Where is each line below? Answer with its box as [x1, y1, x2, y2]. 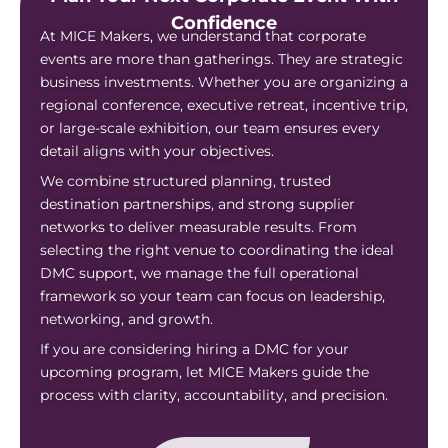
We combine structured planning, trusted [40, 171, 331, 190]
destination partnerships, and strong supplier [40, 194, 355, 213]
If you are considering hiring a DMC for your [40, 339, 349, 358]
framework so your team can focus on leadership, [40, 286, 385, 305]
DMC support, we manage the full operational [40, 263, 359, 282]
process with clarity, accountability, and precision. [40, 385, 388, 404]
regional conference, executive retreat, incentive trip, [40, 95, 408, 114]
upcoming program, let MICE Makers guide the [40, 362, 369, 381]
